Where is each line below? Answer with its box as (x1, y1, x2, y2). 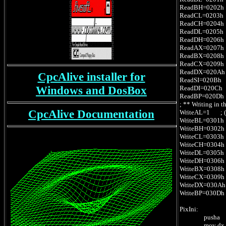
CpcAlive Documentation (28, 107, 154, 121)
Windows (36, 84, 86, 97)
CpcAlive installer (37, 70, 127, 83)
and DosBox (86, 84, 147, 97)
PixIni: (180, 205, 198, 213)
